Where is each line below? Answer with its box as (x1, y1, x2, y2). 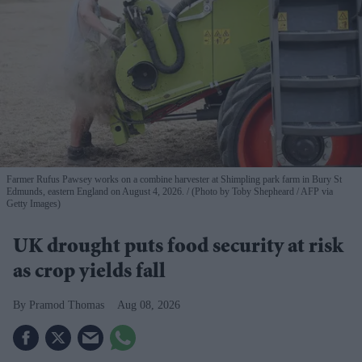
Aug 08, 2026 (117, 298, 180, 311)
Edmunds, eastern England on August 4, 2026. (6, 185, 187, 197)
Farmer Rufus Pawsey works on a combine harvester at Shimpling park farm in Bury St (6, 173, 342, 185)
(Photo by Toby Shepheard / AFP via (189, 185, 333, 197)
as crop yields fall (13, 262, 166, 284)
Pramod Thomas (29, 298, 104, 311)
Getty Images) (6, 197, 61, 209)
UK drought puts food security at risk (13, 237, 343, 259)
